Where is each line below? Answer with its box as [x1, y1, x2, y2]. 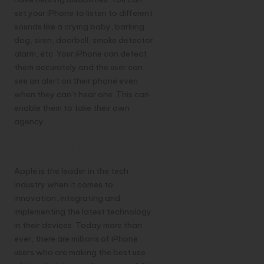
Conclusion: [14, 134, 113, 157]
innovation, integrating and [14, 192, 120, 203]
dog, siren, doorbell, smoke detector [14, 35, 153, 46]
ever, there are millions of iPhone [14, 233, 138, 244]
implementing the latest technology [14, 206, 151, 217]
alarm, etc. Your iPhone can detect [14, 48, 147, 60]
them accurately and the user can [14, 62, 143, 73]
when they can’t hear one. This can [14, 89, 149, 100]
